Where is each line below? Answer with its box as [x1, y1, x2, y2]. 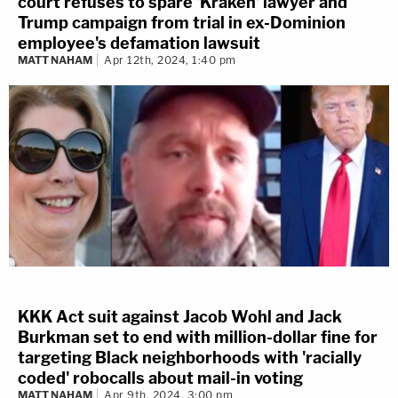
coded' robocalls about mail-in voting [18, 369, 303, 388]
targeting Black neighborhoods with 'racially [18, 348, 362, 368]
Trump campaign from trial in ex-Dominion [18, 12, 346, 32]
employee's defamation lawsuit [18, 33, 260, 52]
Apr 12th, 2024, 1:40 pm [104, 52, 236, 67]
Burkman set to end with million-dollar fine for [18, 328, 378, 347]
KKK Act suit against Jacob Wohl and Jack [18, 307, 342, 327]
